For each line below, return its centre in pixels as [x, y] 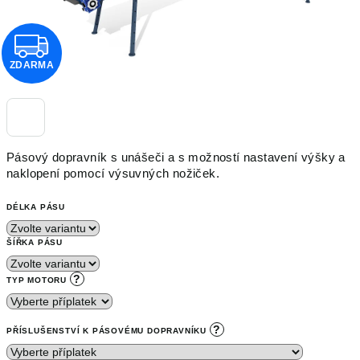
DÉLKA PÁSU [36, 207]
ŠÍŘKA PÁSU [35, 242]
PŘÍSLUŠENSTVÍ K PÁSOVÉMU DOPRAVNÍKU [108, 331]
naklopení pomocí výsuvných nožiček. [115, 174]
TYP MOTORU [38, 280]
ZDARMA [32, 65]
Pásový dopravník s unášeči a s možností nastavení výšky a [176, 157]
